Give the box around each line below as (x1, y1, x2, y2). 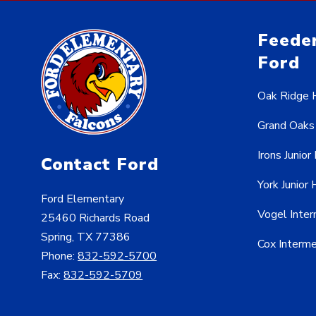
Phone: (41, 248, 78, 265)
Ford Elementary (41, 191, 125, 207)
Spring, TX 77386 (41, 229, 131, 245)
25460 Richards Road (41, 210, 150, 226)
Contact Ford (41, 153, 159, 176)
